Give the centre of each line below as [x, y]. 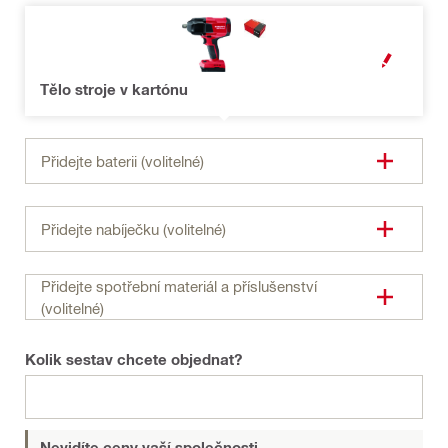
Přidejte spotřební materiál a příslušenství [179, 286]
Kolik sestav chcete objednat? [133, 359]
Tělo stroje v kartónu [114, 89]
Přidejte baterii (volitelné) [122, 161]
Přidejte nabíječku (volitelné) [133, 229]
